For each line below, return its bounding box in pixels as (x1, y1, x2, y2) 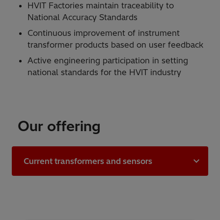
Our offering (18, 117, 101, 135)
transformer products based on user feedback (27, 40, 203, 50)
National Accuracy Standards (27, 12, 137, 23)
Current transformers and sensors (24, 156, 152, 166)
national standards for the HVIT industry (27, 67, 181, 78)
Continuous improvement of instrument (27, 28, 180, 38)
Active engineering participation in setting (27, 55, 188, 66)
